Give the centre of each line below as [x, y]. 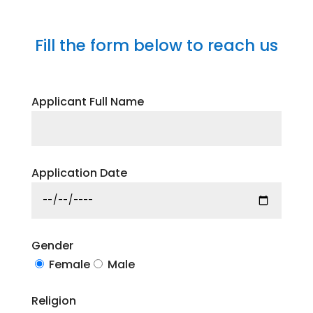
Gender [52, 246]
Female [69, 264]
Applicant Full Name [87, 102]
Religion [53, 301]
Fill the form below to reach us [156, 45]
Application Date [79, 173]
